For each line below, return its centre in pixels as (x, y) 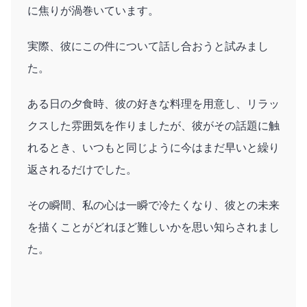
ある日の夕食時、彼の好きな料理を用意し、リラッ (153, 103)
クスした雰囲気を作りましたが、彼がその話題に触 (153, 125)
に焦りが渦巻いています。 (93, 10)
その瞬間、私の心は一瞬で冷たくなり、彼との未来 (153, 205)
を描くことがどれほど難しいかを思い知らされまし (153, 227)
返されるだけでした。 (82, 169)
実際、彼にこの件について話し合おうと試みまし (148, 46)
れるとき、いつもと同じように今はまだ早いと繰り (153, 147)
